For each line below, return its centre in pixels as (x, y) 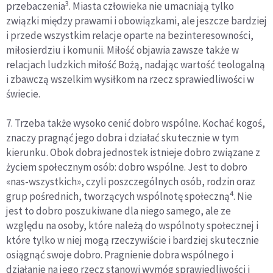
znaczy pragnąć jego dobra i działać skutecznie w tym (122, 138)
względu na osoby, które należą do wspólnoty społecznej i (132, 226)
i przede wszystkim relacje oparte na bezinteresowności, (130, 36)
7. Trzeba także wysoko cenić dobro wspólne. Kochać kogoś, (136, 123)
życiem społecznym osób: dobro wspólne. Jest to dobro (127, 167)
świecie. (23, 94)
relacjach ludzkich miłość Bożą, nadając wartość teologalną (136, 65)
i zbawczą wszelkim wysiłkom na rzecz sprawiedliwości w (130, 80)
